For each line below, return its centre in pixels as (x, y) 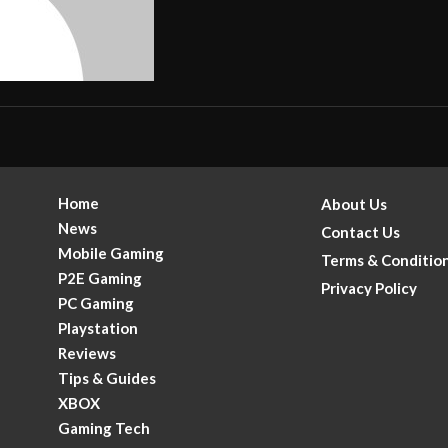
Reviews (87, 352)
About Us (353, 203)
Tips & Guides (107, 377)
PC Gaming (96, 302)
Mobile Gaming (111, 252)
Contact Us (360, 231)
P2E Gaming (100, 277)
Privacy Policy (368, 287)
